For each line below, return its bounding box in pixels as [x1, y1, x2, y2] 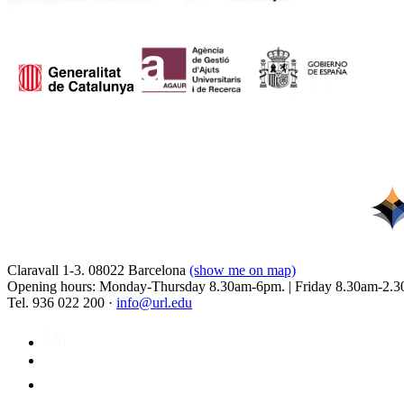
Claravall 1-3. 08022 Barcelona [7, 262, 189, 279]
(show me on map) [189, 262, 296, 279]
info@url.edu [116, 295, 192, 311]
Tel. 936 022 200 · [7, 295, 116, 311]
